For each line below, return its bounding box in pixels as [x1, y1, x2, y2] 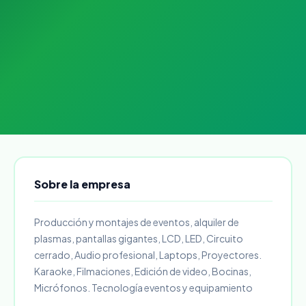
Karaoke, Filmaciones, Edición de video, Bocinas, [33, 264, 251, 277]
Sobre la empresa [33, 176, 130, 191]
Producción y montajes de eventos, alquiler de [33, 215, 239, 228]
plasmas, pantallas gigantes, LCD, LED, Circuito [33, 232, 243, 245]
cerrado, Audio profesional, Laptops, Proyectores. [33, 248, 262, 261]
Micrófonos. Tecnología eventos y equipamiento [33, 281, 253, 294]
